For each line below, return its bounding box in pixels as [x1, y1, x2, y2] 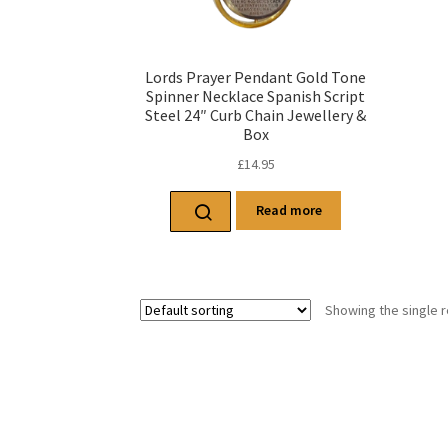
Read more [255, 201, 322, 220]
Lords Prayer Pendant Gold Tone [145, 67, 367, 88]
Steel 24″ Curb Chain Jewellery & [145, 105, 367, 126]
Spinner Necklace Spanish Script [146, 86, 366, 107]
